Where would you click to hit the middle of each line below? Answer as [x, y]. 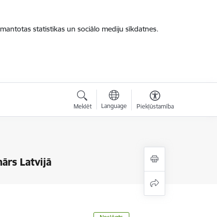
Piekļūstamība [155, 106]
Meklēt [82, 106]
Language [114, 106]
